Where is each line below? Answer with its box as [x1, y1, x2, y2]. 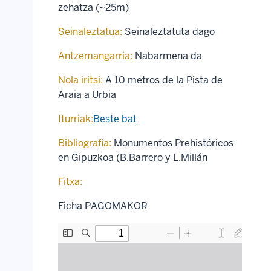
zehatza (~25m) [58, 1, 129, 14]
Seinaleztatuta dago [125, 25, 215, 38]
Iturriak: [58, 113, 93, 125]
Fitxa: [58, 175, 82, 188]
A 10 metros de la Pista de [103, 74, 223, 87]
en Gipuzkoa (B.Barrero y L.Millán [58, 151, 207, 164]
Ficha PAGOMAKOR [58, 200, 148, 212]
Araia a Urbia [58, 88, 116, 101]
